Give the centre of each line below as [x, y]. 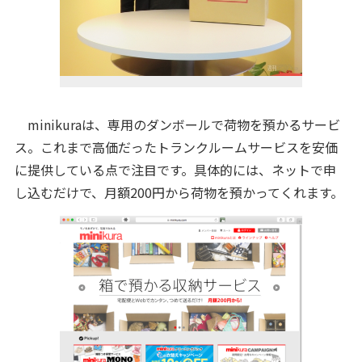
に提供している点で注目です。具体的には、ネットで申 [175, 170]
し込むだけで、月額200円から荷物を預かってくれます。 [179, 192]
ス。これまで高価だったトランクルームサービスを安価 [176, 147]
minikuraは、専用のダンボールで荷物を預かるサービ [177, 124]
